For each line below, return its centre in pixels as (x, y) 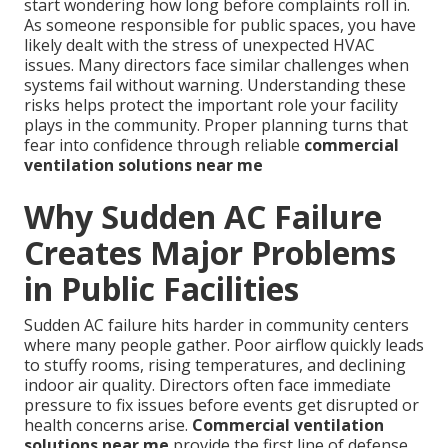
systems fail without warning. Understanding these (215, 84)
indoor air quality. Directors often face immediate (207, 384)
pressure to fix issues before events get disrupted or (221, 404)
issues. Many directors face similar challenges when (216, 64)
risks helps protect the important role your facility (211, 104)
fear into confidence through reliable (164, 144)
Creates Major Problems (210, 252)
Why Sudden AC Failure (203, 216)
